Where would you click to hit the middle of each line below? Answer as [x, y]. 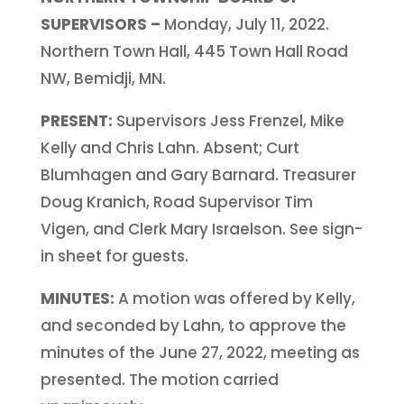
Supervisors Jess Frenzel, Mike [230, 120]
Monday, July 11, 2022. [246, 24]
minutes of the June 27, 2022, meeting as [200, 352]
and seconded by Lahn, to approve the [193, 325]
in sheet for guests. [114, 256]
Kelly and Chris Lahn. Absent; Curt [170, 147]
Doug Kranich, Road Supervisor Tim [176, 202]
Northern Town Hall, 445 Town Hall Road [194, 51]
